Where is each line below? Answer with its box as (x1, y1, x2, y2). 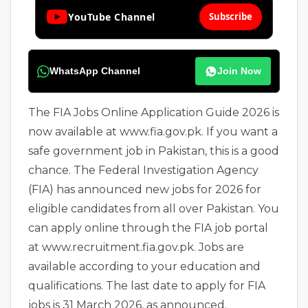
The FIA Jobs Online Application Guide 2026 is (28, 106, 279, 119)
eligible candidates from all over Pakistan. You (28, 202, 279, 215)
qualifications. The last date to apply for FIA (28, 279, 265, 292)
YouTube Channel (68, 10, 155, 23)
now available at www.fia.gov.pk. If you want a (28, 125, 278, 138)
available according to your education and (28, 260, 261, 273)
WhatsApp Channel (49, 65, 140, 76)
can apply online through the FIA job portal (28, 221, 268, 234)
